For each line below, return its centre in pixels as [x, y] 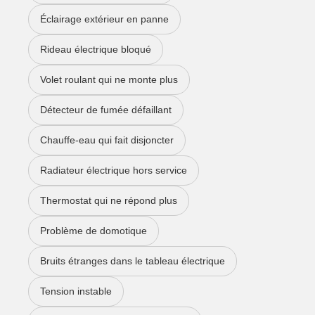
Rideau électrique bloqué [96, 50]
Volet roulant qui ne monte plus [109, 80]
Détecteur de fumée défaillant [106, 110]
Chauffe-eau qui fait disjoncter [107, 140]
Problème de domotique [94, 231]
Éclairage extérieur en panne [104, 19]
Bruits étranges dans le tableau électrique [133, 261]
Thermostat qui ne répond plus [109, 201]
